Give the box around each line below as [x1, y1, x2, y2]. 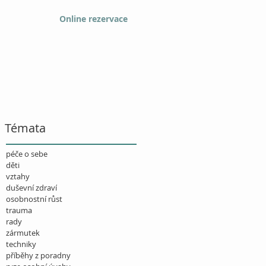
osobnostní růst [6, 194, 62, 204]
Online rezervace [59, 13, 128, 24]
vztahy [6, 171, 30, 182]
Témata [5, 120, 46, 136]
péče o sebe [6, 148, 47, 159]
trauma [6, 205, 32, 216]
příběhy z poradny [6, 250, 71, 261]
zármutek [6, 227, 40, 238]
